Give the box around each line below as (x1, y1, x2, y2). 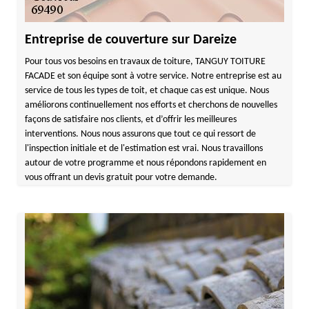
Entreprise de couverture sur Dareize (24, 33, 237, 47)
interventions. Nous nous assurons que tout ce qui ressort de (24, 129, 256, 139)
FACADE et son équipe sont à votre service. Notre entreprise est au (24, 71, 281, 81)
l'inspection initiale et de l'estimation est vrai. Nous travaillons (24, 143, 263, 154)
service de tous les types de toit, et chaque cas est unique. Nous (24, 86, 269, 96)
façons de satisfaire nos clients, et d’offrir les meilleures (24, 114, 237, 125)
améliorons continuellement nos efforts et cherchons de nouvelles (24, 100, 277, 110)
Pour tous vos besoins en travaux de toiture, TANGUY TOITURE (24, 57, 266, 67)
